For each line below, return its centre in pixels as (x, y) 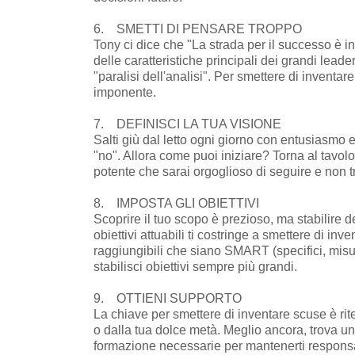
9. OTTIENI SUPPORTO (168, 298)
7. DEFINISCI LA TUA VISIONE (187, 124)
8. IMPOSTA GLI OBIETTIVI (176, 203)
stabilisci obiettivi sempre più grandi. (195, 266)
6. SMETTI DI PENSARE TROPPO (198, 29)
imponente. (125, 92)
